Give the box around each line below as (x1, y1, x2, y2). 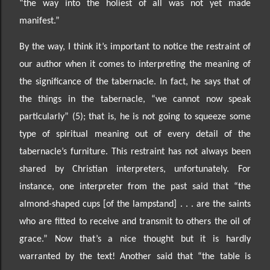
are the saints (196, 199, 251, 209)
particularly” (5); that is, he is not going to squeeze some (19, 111, 251, 122)
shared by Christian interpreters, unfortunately (19, 164, 227, 174)
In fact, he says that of (160, 77, 251, 87)
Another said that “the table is (120, 251, 251, 262)
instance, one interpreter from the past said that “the (19, 181, 251, 192)
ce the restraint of (178, 42, 251, 52)
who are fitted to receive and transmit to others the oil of (19, 216, 251, 227)
